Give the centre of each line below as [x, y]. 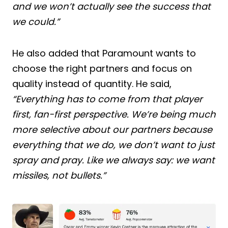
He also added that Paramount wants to [104, 53]
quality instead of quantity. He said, [92, 83]
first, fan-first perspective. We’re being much [114, 114]
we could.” [36, 21]
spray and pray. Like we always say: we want [113, 160]
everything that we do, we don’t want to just [113, 145]
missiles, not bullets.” [59, 175]
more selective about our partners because [112, 129]
